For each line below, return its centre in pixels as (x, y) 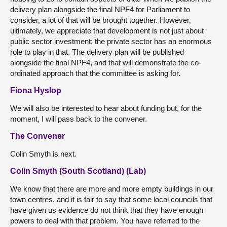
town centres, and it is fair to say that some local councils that (111, 199)
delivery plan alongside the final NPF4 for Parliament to (100, 9)
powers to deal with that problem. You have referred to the (105, 220)
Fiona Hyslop (36, 90)
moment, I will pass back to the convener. (79, 119)
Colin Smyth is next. (43, 154)
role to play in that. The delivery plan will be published (97, 52)
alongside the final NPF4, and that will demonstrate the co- (106, 62)
